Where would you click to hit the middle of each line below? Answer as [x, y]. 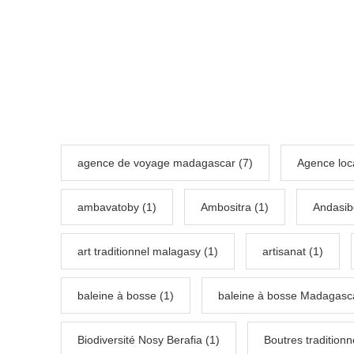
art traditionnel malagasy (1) [148, 252]
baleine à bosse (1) [126, 296]
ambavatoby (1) [117, 207]
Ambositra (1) [235, 207]
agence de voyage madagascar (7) [165, 163]
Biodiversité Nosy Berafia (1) [149, 340]
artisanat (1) [293, 252]
